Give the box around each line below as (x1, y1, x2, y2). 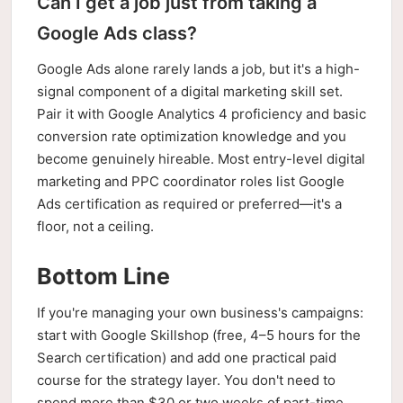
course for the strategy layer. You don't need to (37, 372, 336, 389)
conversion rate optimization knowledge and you (37, 128, 346, 145)
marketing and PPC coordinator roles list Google (37, 173, 345, 190)
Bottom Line (37, 263, 170, 290)
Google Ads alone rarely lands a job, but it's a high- (37, 60, 360, 77)
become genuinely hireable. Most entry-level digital (37, 150, 365, 167)
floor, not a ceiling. (37, 218, 154, 235)
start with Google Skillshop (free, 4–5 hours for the (37, 327, 361, 344)
